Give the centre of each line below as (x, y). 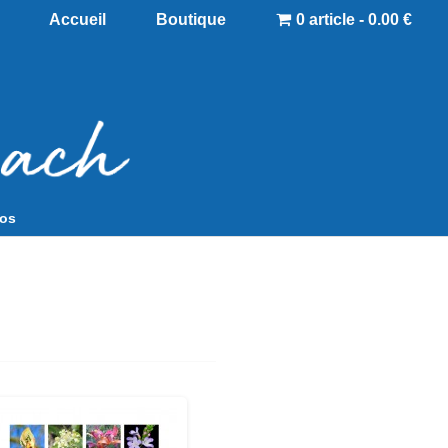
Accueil (77, 19)
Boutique (191, 19)
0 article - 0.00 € (354, 19)
